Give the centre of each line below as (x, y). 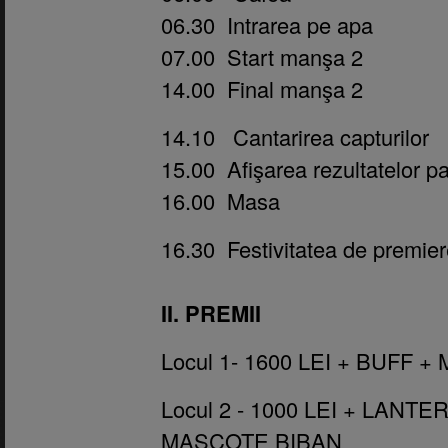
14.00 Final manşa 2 (262, 88)
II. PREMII (211, 312)
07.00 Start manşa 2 (262, 56)
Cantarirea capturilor (322, 136)
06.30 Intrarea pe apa (267, 24)
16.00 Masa (220, 200)
